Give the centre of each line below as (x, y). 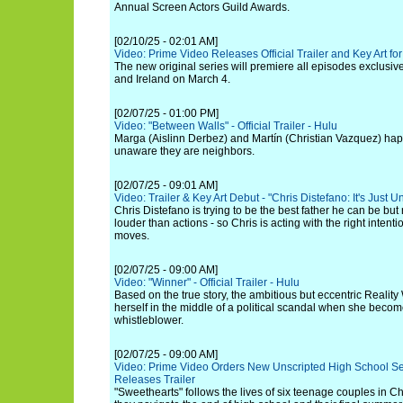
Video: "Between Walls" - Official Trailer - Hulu (226, 126)
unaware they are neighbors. (184, 151)
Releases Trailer (155, 380)
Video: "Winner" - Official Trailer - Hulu (207, 282)
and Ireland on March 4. (172, 79)
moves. (132, 236)
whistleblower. (149, 320)
